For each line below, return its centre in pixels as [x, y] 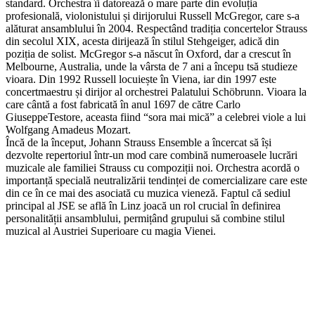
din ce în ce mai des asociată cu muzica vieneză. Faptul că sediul [148, 193]
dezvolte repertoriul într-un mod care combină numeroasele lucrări [152, 155]
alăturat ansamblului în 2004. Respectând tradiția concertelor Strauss [156, 28]
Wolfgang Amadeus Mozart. [68, 129]
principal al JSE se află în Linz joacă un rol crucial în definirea [143, 205]
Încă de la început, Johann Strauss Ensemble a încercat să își [139, 142]
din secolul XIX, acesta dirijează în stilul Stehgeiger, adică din [142, 41]
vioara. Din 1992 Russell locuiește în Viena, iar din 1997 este [141, 79]
